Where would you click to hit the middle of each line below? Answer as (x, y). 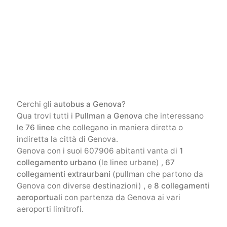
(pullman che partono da (157, 174)
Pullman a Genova (108, 116)
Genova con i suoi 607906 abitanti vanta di (98, 151)
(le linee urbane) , (130, 163)
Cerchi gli (35, 104)
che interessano (173, 116)
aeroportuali (39, 198)
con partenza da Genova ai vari (121, 198)
